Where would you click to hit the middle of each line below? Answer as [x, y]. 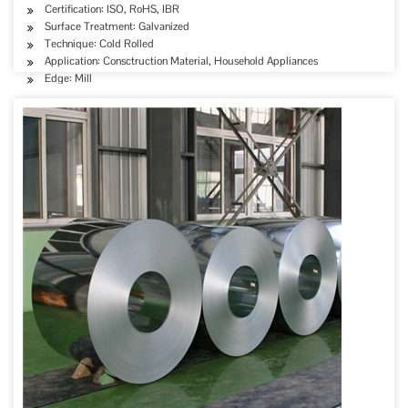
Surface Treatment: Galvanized [117, 26]
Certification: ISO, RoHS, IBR [112, 9]
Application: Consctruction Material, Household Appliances [181, 61]
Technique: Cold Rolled [99, 44]
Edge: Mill [68, 78]
